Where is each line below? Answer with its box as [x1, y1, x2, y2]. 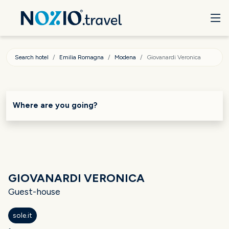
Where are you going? [13, 101, 98, 110]
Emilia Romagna [59, 54, 104, 61]
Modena [114, 54, 136, 61]
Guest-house [8, 186, 60, 197]
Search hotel [15, 54, 49, 61]
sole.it [13, 211, 32, 220]
